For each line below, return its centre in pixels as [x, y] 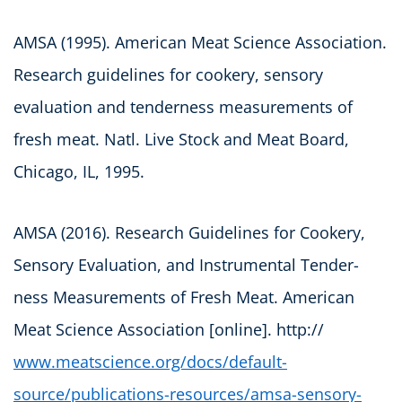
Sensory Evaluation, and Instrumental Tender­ [186, 264]
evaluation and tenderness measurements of [183, 106]
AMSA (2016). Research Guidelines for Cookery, [189, 232]
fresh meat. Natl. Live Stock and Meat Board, [181, 139]
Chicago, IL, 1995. [79, 171]
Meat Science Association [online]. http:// [169, 329]
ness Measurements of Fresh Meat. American [184, 297]
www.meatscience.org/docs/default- [150, 361]
